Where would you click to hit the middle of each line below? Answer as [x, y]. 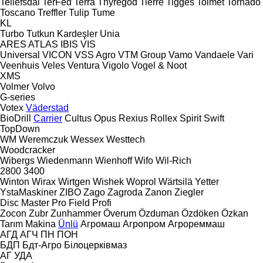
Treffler [52, 12]
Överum [120, 213]
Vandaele [215, 55]
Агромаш [100, 224]
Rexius [133, 118]
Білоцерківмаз [95, 245]
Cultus [78, 118]
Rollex [164, 118]
